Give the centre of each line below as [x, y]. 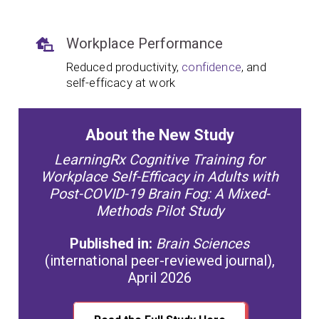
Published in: [111, 243]
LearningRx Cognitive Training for [159, 159]
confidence [211, 67]
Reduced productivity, [124, 67]
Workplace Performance [144, 43]
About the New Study [159, 135]
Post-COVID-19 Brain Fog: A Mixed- [159, 193]
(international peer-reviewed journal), [159, 260]
